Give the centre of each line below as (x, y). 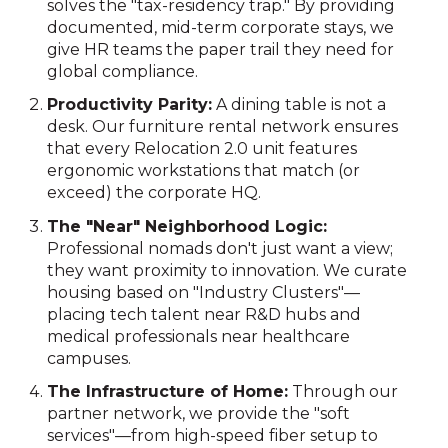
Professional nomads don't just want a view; (220, 248)
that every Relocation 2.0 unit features (202, 149)
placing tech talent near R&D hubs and (204, 314)
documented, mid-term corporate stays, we (221, 28)
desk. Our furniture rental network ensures (223, 127)
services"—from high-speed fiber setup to (213, 435)
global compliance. (123, 72)
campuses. (89, 358)
